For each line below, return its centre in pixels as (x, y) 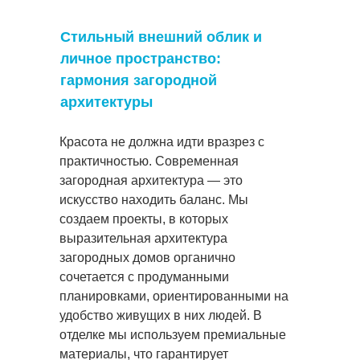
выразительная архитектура (143, 238)
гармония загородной (139, 80)
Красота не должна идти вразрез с (162, 141)
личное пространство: (141, 58)
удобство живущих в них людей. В (161, 315)
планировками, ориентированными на (174, 296)
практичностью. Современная (149, 161)
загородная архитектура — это (151, 180)
